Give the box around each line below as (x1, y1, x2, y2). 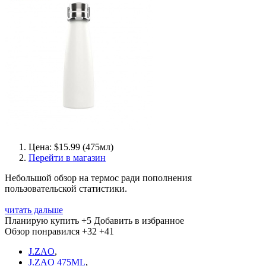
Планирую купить (5, 216, 79, 226)
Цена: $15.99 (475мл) (28, 142, 113, 152)
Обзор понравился (5, 226, 80, 236)
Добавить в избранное (94, 216, 184, 226)
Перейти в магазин (28, 153, 106, 163)
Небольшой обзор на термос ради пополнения (5, 173, 192, 183)
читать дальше (5, 205, 63, 215)
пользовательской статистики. (5, 183, 127, 194)
